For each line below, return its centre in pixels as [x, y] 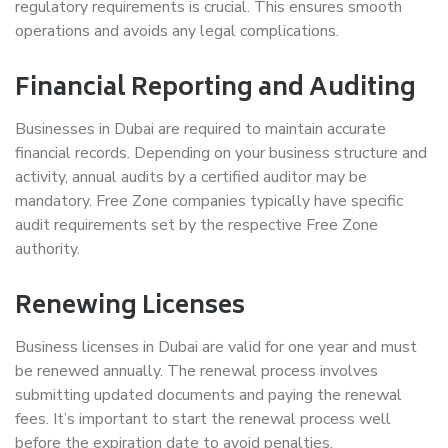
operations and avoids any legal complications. [177, 31]
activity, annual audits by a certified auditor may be [191, 177]
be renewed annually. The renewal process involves [196, 371]
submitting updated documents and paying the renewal [208, 395]
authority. [47, 249]
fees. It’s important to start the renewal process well [203, 419]
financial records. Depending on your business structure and [221, 153]
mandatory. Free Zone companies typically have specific [209, 201]
